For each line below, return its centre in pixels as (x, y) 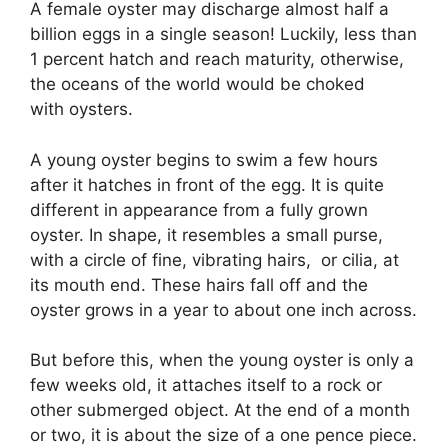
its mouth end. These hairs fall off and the (199, 284)
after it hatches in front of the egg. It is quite (207, 184)
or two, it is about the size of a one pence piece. (223, 435)
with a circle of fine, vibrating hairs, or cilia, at (214, 259)
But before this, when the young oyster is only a (222, 360)
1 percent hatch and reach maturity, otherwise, (217, 59)
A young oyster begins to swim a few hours (204, 159)
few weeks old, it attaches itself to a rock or (206, 385)
